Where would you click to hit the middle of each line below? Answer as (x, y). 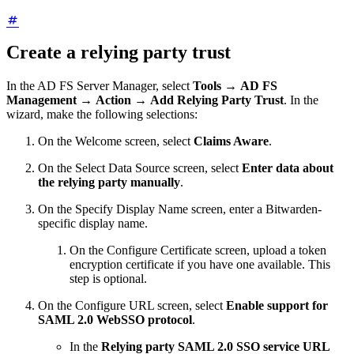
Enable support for (277, 305)
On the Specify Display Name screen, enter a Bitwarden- (180, 209)
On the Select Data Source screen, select (140, 168)
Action (113, 100)
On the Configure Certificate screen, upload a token (198, 250)
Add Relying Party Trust (217, 100)
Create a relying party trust (119, 52)
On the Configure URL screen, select (132, 305)
